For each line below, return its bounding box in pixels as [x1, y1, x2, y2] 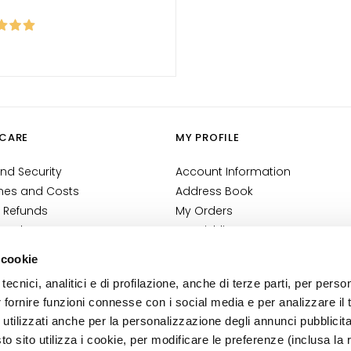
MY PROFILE [175, 129, 240, 145]
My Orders [175, 202, 233, 219]
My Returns [175, 241, 236, 258]
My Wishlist [175, 222, 235, 238]
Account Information [175, 163, 291, 179]
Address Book [175, 183, 253, 199]
